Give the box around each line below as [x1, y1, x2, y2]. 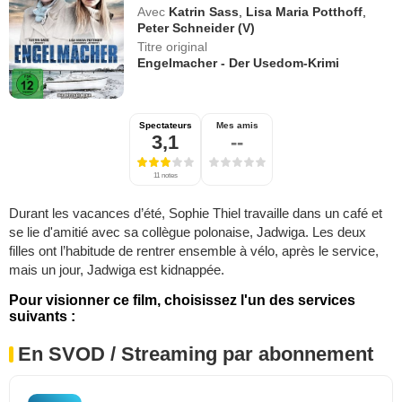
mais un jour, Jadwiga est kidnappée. [9, 261, 224, 277]
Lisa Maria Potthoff [246, 4, 363, 19]
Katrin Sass [169, 4, 240, 19]
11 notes [153, 170, 178, 179]
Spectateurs [138, 119, 192, 130]
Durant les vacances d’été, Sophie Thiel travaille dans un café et [9, 205, 382, 221]
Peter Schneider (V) [137, 21, 256, 35]
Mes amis [215, 119, 258, 130]
